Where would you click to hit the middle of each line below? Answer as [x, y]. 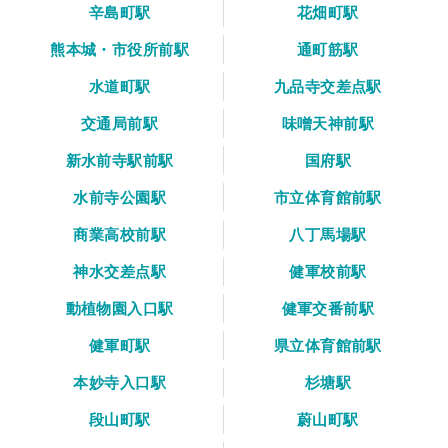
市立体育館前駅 [327, 197]
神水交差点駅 [119, 271]
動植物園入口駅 [119, 308]
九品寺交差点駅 [327, 86]
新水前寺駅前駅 [119, 160]
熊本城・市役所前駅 [120, 49]
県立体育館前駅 [327, 345]
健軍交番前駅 [328, 308]
